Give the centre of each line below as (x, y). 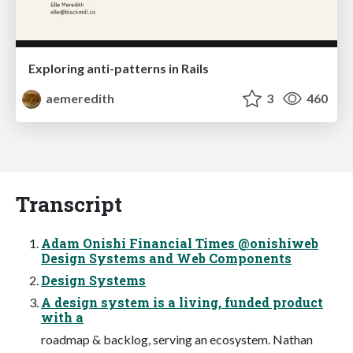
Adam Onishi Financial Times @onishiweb (180, 243)
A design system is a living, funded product (182, 302)
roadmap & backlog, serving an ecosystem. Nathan (177, 339)
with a (62, 317)
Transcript (69, 203)
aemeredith (79, 98)
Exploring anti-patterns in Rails (119, 68)
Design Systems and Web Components (166, 258)
